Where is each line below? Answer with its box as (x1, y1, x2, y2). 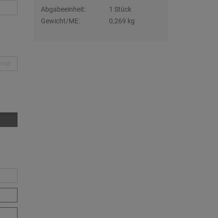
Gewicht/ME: (40, 17, 80, 25)
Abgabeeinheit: (40, 5, 86, 13)
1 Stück (109, 5, 131, 13)
